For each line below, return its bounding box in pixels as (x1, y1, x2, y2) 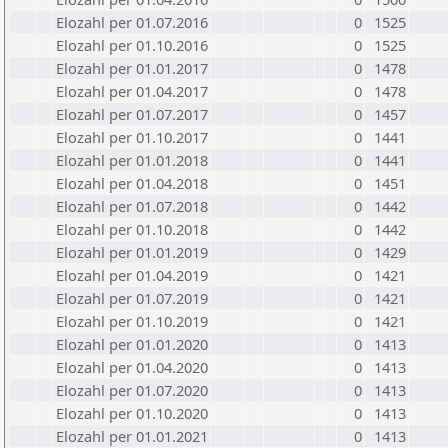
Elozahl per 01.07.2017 (56, 104, 208, 124)
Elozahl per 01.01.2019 (56, 242, 208, 262)
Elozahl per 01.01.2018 (56, 150, 208, 170)
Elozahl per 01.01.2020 (56, 334, 208, 354)
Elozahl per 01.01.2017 (56, 58, 208, 78)
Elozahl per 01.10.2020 (56, 403, 208, 423)
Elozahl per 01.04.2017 (56, 81, 208, 101)
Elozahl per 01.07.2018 (56, 196, 208, 216)
